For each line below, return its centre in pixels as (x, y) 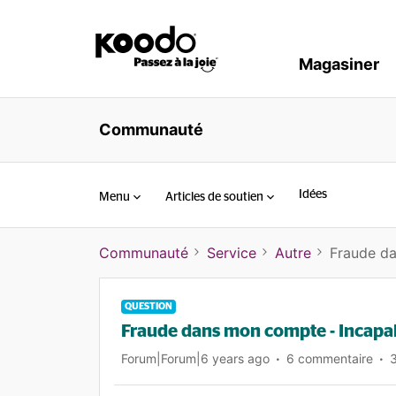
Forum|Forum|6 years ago (195, 358)
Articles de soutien (214, 197)
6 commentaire (330, 358)
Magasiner (339, 64)
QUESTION (148, 306)
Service (232, 253)
